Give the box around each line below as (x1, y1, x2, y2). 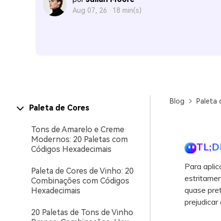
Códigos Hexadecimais (31, 145, 111, 154)
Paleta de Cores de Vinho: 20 (31, 166, 134, 176)
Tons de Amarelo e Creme (31, 125, 124, 134)
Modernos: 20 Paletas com (31, 135, 128, 144)
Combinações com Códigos (31, 176, 129, 185)
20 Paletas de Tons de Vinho (31, 208, 133, 217)
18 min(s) (112, 6, 142, 14)
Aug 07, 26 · (73, 6, 112, 14)
